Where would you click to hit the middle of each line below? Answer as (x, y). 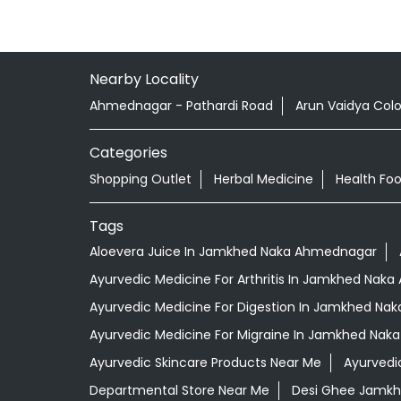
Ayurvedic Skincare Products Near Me (205, 363)
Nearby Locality (144, 79)
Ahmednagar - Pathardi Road (181, 105)
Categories (128, 152)
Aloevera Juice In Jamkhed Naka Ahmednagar (233, 252)
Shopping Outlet (140, 179)
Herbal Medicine (263, 179)
